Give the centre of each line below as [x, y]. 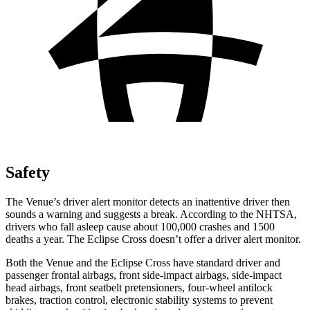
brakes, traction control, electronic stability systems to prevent [139, 300]
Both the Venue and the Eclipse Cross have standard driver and [143, 262]
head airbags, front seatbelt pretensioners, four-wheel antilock [139, 287]
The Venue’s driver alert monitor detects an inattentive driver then [148, 201]
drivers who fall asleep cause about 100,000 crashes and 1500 [140, 226]
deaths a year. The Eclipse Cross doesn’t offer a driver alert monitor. [153, 239]
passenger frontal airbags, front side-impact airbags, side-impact [144, 275]
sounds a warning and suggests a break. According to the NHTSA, [151, 214]
